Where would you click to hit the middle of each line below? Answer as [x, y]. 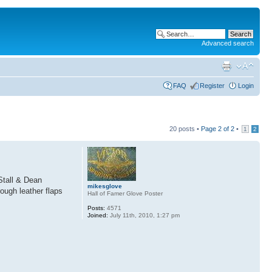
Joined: [97, 215]
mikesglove [104, 186]
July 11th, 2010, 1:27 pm [144, 215]
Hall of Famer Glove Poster [125, 193]
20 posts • [185, 128]
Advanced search [228, 43]
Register [212, 85]
